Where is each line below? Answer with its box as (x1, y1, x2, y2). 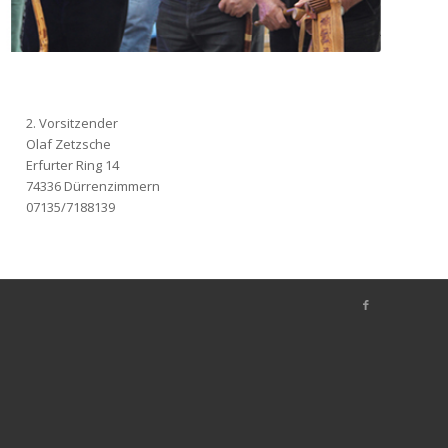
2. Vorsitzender (26, 113, 119, 132)
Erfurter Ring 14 (26, 155, 120, 174)
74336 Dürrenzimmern (26, 176, 161, 195)
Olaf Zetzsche (26, 134, 112, 153)
